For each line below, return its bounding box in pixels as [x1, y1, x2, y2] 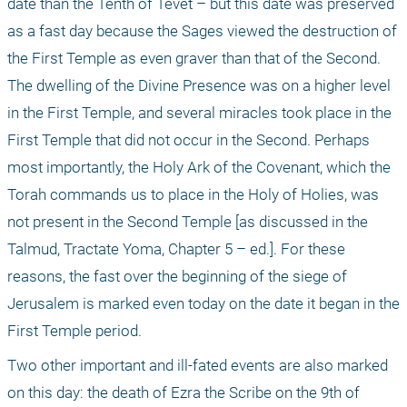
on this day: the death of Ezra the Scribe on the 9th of [7, 383, 360, 402]
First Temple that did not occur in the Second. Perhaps [7, 131, 370, 150]
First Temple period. [7, 322, 142, 341]
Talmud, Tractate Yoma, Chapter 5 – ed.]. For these [7, 240, 345, 259]
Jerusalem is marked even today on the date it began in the [7, 294, 400, 313]
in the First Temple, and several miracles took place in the [7, 104, 392, 123]
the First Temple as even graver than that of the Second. [7, 49, 381, 68]
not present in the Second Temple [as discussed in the [7, 213, 368, 232]
